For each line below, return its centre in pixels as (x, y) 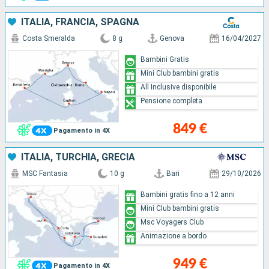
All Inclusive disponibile (179, 87)
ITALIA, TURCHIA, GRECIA (78, 157)
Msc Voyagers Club (172, 222)
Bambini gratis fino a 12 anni (188, 195)
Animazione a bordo (174, 236)
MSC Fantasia (45, 173)
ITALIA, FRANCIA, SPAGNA (80, 22)
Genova (172, 38)
